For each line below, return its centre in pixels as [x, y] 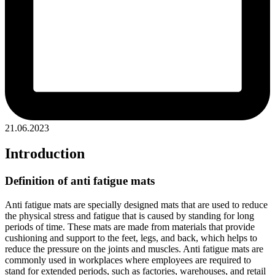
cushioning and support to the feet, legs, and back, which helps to [131, 238]
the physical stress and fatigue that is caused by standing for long [130, 216]
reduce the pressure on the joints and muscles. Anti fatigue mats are [134, 249]
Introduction [45, 154]
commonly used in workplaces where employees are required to [128, 260]
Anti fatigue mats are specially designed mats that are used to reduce [136, 205]
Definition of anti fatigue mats [80, 181]
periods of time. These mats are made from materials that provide [130, 227]
